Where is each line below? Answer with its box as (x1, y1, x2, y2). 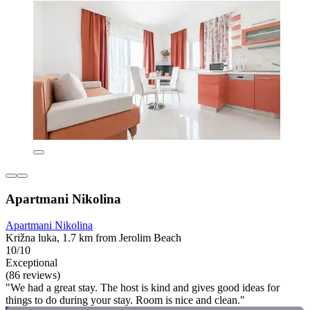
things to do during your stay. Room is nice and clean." (6, 294, 245, 307)
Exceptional (6, 257, 57, 269)
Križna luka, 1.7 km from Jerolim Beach (6, 232, 181, 244)
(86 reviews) (6, 269, 60, 282)
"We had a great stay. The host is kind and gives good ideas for (6, 282, 280, 294)
